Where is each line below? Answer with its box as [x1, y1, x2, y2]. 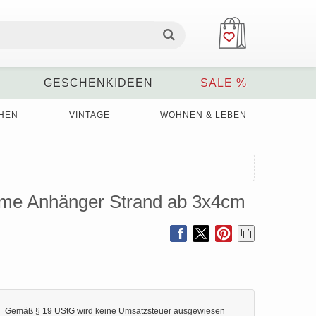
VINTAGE [68, 110, 110, 120]
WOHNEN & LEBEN [159, 110, 247, 120]
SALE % [200, 77, 247, 89]
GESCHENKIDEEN [43, 77, 153, 89]
